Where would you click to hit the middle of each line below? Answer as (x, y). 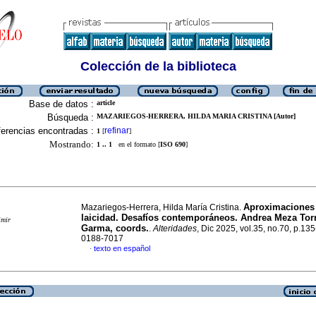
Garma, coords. (115, 228)
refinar (117, 130)
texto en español (122, 248)
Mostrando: (72, 144)
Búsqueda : (71, 117)
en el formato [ (136, 144)
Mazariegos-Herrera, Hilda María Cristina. (162, 207)
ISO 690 (173, 144)
